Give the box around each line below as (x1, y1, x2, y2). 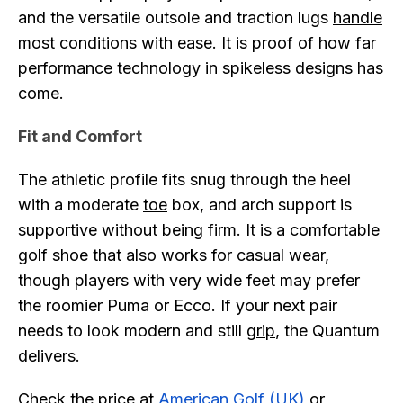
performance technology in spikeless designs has (18, 58, 383, 77)
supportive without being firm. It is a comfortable (18, 220, 380, 239)
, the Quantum (275, 321, 380, 340)
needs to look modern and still (18, 321, 246, 340)
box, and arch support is (167, 195, 352, 214)
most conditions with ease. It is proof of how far (18, 33, 376, 52)
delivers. (18, 346, 80, 365)
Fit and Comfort (18, 127, 142, 146)
